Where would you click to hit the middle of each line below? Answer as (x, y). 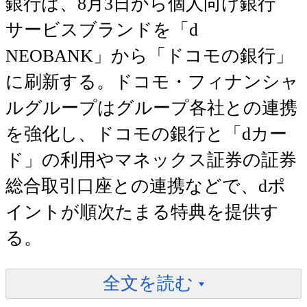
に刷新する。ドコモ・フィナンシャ (152, 82)
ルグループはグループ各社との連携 (151, 108)
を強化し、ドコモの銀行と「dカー (146, 134)
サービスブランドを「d (102, 29)
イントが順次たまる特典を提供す (142, 212)
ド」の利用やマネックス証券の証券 (151, 160)
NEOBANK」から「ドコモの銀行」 (149, 56)
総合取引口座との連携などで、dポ (146, 186)
